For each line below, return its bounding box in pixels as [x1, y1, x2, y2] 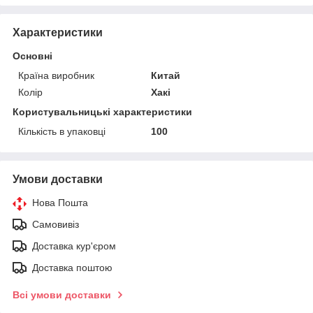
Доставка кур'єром [32, 240, 116, 252]
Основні [13, 50, 52, 61]
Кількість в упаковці [18, 125, 105, 137]
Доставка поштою [32, 261, 112, 273]
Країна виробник [18, 69, 94, 81]
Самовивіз [32, 218, 79, 230]
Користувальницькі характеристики [13, 105, 192, 117]
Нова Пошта [32, 196, 88, 208]
